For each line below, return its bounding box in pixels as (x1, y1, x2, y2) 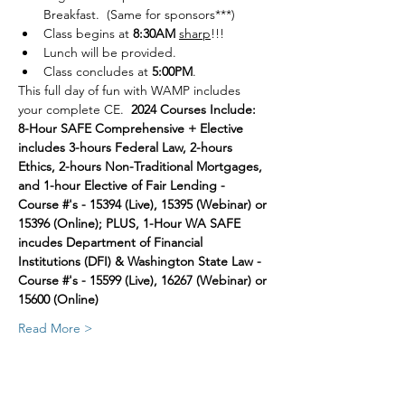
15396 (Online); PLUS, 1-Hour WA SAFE (18, 215, 244, 231)
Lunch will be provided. (43, 44, 176, 61)
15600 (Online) (18, 291, 99, 307)
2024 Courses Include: (131, 101, 263, 118)
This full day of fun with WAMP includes (18, 82, 244, 99)
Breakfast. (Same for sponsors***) (43, 6, 235, 23)
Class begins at (43, 25, 133, 42)
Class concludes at (43, 63, 152, 80)
